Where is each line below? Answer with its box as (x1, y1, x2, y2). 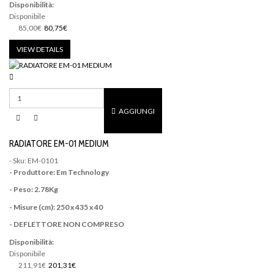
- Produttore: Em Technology (9, 167, 109, 177)
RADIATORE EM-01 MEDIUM (9, 138, 109, 150)
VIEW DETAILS (17, 44, 63, 54)
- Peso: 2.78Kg (9, 185, 58, 194)
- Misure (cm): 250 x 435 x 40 (9, 202, 103, 212)
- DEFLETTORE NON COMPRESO (9, 220, 124, 229)
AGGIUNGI (117, 106, 155, 116)
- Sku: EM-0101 (9, 155, 58, 165)
